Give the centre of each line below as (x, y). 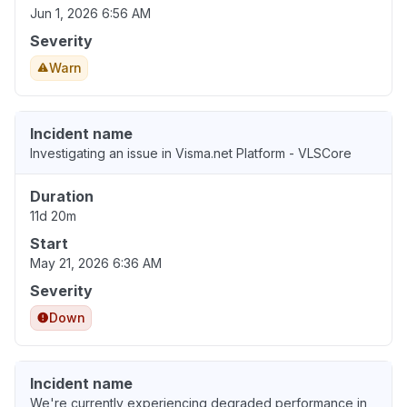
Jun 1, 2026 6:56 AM (90, 13)
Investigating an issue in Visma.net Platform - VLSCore (191, 153)
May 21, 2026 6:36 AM (96, 263)
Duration (62, 196)
